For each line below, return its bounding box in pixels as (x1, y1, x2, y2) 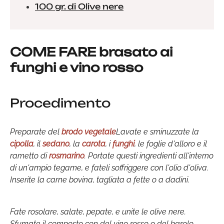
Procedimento (10, 95, 110, 110)
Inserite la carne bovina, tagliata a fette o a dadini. (10, 175, 189, 184)
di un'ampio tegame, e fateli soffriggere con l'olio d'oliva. (10, 163, 208, 172)
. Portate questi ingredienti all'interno (84, 151, 213, 160)
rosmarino (49, 151, 84, 160)
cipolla (10, 139, 33, 148)
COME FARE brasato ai (10, 44, 172, 59)
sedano (42, 139, 69, 148)
